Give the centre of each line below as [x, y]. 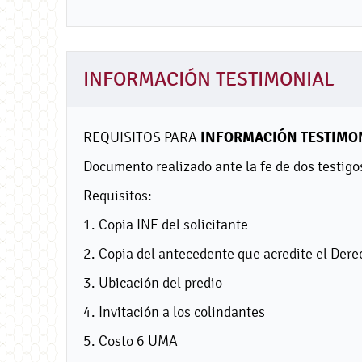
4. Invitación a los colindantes [174, 311]
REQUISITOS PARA [142, 137]
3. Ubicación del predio [153, 282]
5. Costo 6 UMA [130, 340]
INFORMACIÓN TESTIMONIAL [209, 79]
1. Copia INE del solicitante [166, 224]
